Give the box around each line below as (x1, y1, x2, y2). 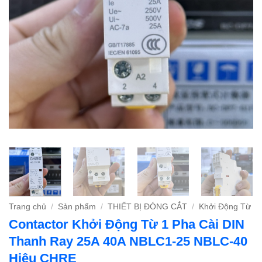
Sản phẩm (58, 202, 96, 212)
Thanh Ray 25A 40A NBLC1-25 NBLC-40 (9, 234, 247, 249)
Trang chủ (9, 202, 46, 212)
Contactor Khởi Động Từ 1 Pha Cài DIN (9, 217, 244, 232)
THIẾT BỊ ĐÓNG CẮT (108, 202, 188, 212)
